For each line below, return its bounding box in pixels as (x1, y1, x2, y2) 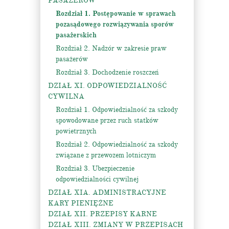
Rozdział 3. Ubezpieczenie (56, 164, 134, 173)
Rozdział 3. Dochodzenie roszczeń (56, 68, 159, 77)
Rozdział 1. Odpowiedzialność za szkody (56, 105, 178, 114)
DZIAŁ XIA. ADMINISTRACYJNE (48, 188, 166, 197)
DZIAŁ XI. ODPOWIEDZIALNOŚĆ (48, 81, 167, 90)
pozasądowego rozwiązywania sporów (56, 20, 174, 29)
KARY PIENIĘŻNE (48, 199, 113, 208)
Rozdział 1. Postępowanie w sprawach (56, 9, 176, 18)
